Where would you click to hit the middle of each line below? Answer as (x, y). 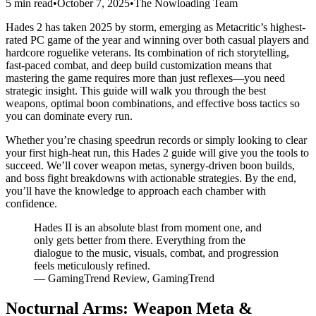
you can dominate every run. (69, 116)
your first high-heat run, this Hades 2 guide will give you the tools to (157, 152)
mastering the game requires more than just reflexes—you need (145, 78)
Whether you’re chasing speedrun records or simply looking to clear (156, 140)
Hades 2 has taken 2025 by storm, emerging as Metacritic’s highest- (156, 27)
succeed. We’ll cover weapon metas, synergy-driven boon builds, (150, 165)
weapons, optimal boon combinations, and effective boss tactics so (153, 103)
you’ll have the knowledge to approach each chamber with (136, 190)
